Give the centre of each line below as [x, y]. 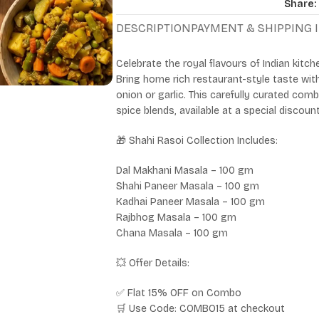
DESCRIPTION [153, 28]
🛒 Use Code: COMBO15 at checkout [200, 309]
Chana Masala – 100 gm [172, 234]
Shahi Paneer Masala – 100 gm [188, 187]
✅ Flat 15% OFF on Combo [179, 293]
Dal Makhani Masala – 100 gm [185, 171]
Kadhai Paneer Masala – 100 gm [190, 202]
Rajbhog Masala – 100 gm [176, 218]
